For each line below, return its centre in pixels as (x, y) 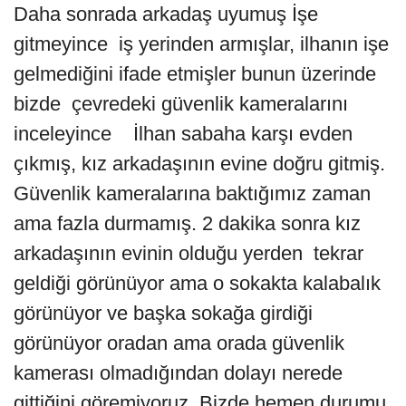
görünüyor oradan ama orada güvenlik (179, 343)
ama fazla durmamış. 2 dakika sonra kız (187, 223)
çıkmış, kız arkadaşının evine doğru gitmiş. (199, 163)
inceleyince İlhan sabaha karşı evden (183, 133)
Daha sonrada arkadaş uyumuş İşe (166, 14)
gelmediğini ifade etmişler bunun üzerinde (195, 73)
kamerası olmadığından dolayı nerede (178, 372)
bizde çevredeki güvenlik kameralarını (181, 103)
